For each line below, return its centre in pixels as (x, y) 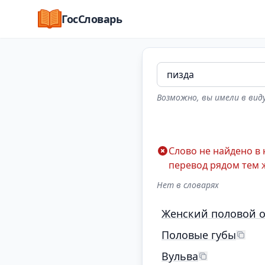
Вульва (180, 256)
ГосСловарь (92, 19)
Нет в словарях (188, 185)
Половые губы (199, 235)
